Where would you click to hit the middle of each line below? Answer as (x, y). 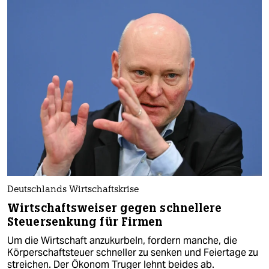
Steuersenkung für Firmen (85, 222)
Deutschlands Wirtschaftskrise (73, 190)
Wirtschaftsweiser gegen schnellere (115, 208)
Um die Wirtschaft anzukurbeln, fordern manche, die (122, 241)
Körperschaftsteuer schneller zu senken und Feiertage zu (133, 253)
